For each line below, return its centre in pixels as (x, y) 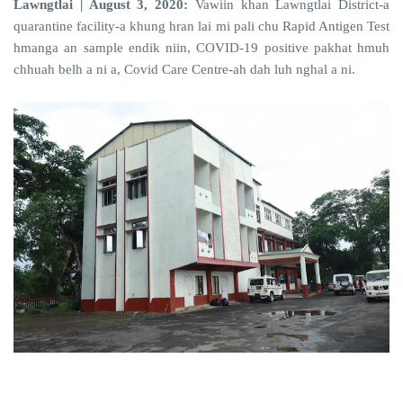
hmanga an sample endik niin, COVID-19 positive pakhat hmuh (201, 48)
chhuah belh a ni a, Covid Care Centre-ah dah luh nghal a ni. (184, 70)
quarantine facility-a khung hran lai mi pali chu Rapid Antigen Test (201, 27)
